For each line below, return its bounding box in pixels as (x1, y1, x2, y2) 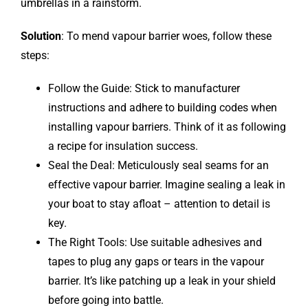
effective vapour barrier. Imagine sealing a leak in (47, 178, 285, 192)
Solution (20, 30, 61, 43)
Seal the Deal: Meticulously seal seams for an (47, 159, 269, 173)
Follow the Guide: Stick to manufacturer (47, 82, 240, 96)
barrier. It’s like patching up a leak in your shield (47, 274, 276, 288)
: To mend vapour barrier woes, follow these (60, 30, 272, 43)
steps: (20, 49, 49, 63)
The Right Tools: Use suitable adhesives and (47, 236, 262, 250)
